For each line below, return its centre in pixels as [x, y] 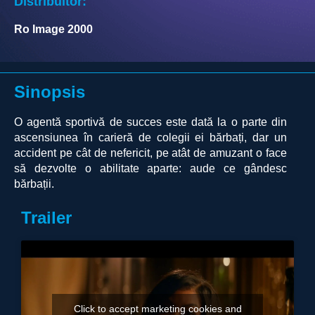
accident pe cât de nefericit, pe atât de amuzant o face [150, 153]
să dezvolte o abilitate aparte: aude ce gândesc [150, 169]
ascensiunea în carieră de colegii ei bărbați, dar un [150, 138]
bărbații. [34, 184]
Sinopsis [50, 92]
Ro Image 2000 [53, 30]
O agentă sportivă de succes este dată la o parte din [150, 122]
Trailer [46, 218]
